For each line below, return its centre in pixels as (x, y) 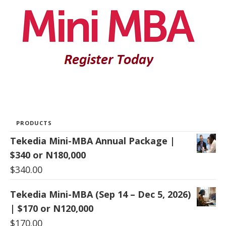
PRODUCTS (34, 123)
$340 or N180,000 (48, 155)
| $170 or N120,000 (52, 208)
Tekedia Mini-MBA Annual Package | (93, 140)
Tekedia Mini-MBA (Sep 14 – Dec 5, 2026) (100, 194)
